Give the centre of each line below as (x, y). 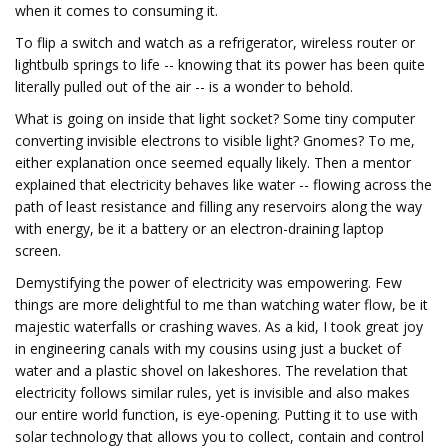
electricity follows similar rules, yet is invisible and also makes (212, 392)
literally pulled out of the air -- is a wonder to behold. (184, 86)
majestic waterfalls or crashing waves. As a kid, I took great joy (219, 326)
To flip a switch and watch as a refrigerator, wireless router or (215, 42)
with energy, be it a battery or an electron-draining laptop (199, 228)
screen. (38, 250)
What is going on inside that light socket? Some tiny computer (215, 118)
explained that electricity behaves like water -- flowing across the (223, 184)
